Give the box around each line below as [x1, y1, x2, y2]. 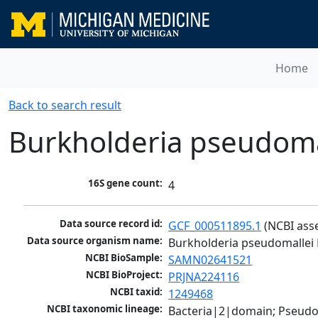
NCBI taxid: [110, 285, 163, 299]
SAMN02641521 [168, 252, 253, 268]
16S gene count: [88, 177, 163, 190]
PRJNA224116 [168, 269, 240, 285]
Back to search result [9, 97, 121, 113]
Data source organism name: [27, 234, 163, 248]
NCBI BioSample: [85, 251, 163, 265]
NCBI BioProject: [86, 268, 163, 282]
